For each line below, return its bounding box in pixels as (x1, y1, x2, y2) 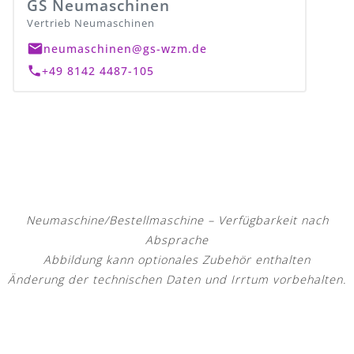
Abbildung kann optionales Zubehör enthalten (43, 252, 311, 268)
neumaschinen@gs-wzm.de (43, 40, 207, 56)
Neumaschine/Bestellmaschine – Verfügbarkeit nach (25, 213, 329, 228)
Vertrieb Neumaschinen (27, 16, 155, 31)
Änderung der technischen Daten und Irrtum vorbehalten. (8, 272, 346, 288)
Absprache (145, 232, 209, 248)
